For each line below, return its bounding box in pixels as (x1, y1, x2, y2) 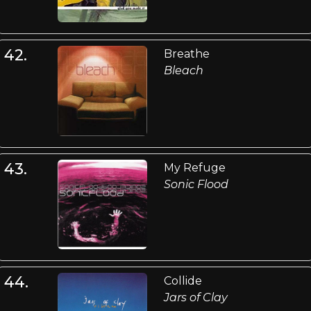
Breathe (163, 47, 210, 61)
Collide (163, 274, 202, 288)
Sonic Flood (163, 177, 228, 191)
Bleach (163, 64, 203, 78)
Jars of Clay (163, 291, 228, 305)
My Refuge (163, 160, 226, 174)
